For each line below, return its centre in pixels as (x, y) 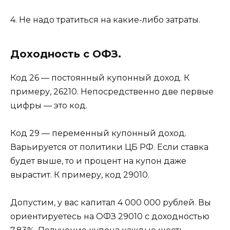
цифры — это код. (49, 105)
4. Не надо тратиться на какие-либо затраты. (105, 20)
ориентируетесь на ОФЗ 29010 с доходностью (110, 217)
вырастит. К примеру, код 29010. (80, 175)
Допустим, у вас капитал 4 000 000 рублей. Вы (111, 203)
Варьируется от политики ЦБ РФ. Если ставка (109, 147)
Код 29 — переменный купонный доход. (98, 133)
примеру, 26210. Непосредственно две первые (112, 91)
